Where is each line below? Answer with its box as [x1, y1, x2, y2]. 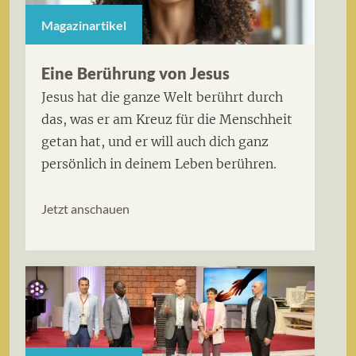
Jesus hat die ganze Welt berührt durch [41, 89, 283, 106]
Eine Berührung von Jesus [41, 64, 230, 83]
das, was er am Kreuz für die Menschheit [41, 111, 292, 128]
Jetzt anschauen [41, 200, 130, 216]
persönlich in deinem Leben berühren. [41, 156, 277, 172]
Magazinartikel [41, 17, 126, 33]
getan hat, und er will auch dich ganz [41, 133, 269, 150]
